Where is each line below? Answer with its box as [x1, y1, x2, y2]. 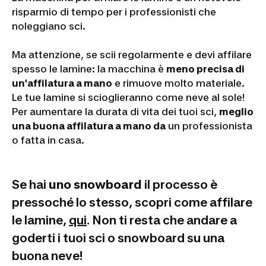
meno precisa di [166, 62, 245, 75]
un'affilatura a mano [12, 77, 112, 89]
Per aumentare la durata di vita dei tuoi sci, [12, 105, 219, 118]
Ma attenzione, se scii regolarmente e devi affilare [12, 48, 252, 61]
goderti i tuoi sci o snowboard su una [12, 230, 224, 245]
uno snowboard [49, 177, 142, 192]
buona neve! [12, 248, 83, 263]
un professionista [166, 119, 252, 132]
